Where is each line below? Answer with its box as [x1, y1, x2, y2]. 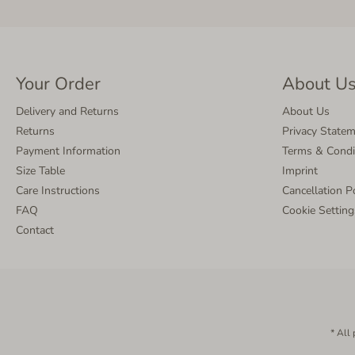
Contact [16, 223, 54, 238]
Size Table [16, 163, 65, 178]
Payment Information [16, 143, 120, 158]
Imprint [282, 163, 318, 178]
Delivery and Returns [16, 104, 119, 119]
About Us [282, 104, 330, 119]
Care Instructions [16, 183, 100, 198]
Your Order [16, 72, 101, 96]
